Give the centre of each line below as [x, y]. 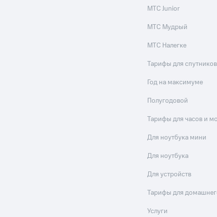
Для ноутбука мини [177, 138]
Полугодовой [168, 101]
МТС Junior [164, 9]
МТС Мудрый [168, 27]
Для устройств [170, 174]
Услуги [158, 211]
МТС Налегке [167, 46]
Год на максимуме [175, 82]
